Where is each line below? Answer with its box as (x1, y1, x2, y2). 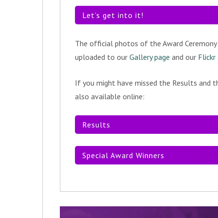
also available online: (75, 91, 145, 101)
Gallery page (129, 52, 170, 62)
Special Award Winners (82, 150, 164, 160)
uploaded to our (75, 52, 129, 62)
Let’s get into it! (82, 10, 144, 20)
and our (170, 52, 198, 62)
